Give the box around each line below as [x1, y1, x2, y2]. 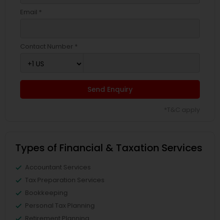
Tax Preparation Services [25, 175, 105, 185]
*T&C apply [164, 105, 200, 115]
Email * [20, 7, 42, 17]
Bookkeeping [25, 188, 68, 198]
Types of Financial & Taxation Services [15, 141, 202, 155]
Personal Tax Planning [25, 201, 95, 211]
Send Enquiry [87, 84, 133, 95]
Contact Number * [20, 42, 78, 52]
